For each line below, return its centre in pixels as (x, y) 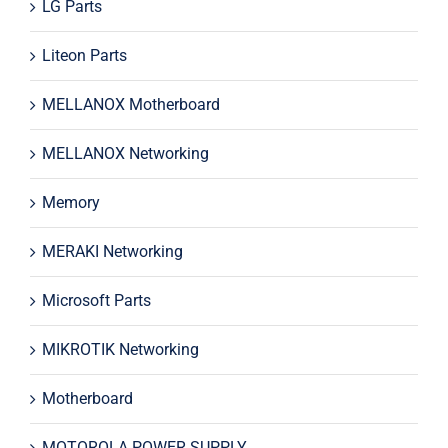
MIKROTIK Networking (120, 349)
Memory (70, 202)
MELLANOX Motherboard (130, 104)
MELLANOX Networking (125, 153)
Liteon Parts (84, 55)
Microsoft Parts (96, 300)
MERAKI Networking (112, 251)
